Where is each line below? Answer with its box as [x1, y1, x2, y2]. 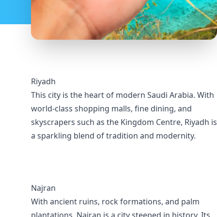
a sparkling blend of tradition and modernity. [31, 130, 196, 141]
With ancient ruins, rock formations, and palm [31, 196, 200, 207]
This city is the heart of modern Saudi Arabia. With [31, 90, 214, 100]
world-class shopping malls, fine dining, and [31, 103, 192, 114]
